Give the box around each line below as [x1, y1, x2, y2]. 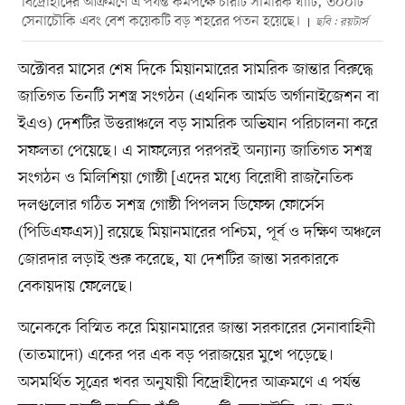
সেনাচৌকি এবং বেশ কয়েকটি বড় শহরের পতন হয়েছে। [21, 11, 301, 32]
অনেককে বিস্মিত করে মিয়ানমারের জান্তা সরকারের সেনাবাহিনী [17, 316, 375, 339]
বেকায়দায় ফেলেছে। [17, 275, 133, 297]
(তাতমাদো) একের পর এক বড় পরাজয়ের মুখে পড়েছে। [17, 344, 334, 366]
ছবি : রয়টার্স [315, 14, 368, 30]
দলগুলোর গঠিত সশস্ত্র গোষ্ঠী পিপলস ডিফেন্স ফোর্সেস [17, 193, 325, 216]
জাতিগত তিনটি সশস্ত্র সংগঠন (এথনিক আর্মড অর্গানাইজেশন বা [17, 85, 379, 108]
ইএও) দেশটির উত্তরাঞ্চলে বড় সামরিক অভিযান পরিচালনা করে [17, 112, 378, 135]
